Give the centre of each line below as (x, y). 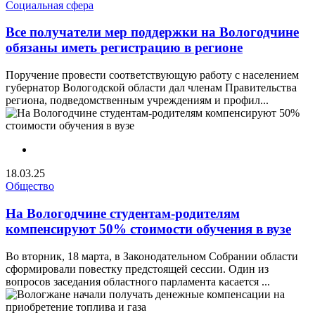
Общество (30, 186)
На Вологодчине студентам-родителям (123, 213)
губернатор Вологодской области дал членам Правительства (151, 88)
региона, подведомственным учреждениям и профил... (137, 101)
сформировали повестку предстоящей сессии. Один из (137, 269)
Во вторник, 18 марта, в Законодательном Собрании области (152, 256)
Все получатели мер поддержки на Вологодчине (152, 32)
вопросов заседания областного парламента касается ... (138, 281)
